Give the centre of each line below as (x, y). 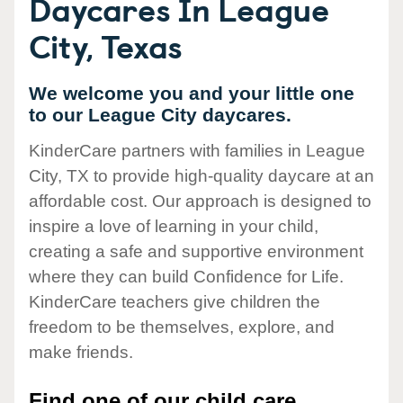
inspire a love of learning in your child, (174, 227)
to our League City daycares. (160, 115)
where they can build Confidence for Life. (186, 277)
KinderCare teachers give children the (175, 302)
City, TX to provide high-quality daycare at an (201, 176)
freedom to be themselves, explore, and (182, 327)
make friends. (81, 353)
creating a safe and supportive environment (196, 252)
